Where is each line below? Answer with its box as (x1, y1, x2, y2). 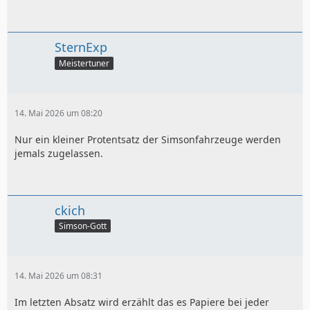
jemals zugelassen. (15, 146, 103, 160)
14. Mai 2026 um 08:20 (15, 107, 102, 119)
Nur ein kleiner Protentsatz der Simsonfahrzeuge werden (15, 132, 281, 146)
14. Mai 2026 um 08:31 (15, 270, 102, 282)
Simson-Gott (59, 220, 107, 232)
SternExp (55, 38, 107, 55)
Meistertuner (59, 57, 109, 69)
